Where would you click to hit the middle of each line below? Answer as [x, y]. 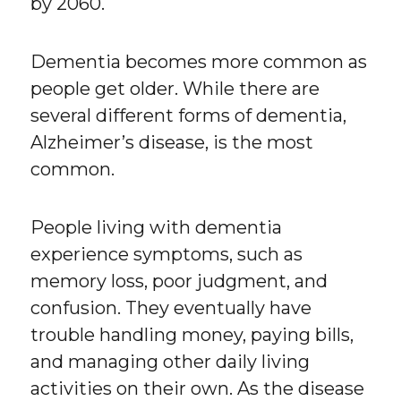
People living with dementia [157, 228]
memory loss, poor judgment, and [179, 282]
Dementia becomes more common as [199, 62]
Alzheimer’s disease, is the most [172, 143]
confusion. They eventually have [171, 308]
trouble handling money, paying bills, [192, 335]
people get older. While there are [175, 89]
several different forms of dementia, [189, 116]
